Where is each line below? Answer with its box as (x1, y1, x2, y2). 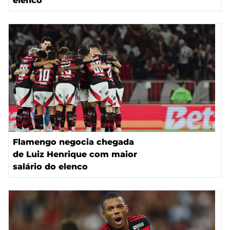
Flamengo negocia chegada (13, 137, 134, 147)
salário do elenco (13, 161, 88, 171)
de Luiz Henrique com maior (13, 149, 137, 159)
